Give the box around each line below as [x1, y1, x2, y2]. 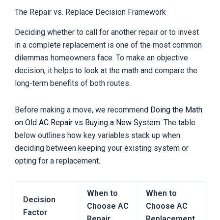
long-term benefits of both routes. [15, 79, 131, 88]
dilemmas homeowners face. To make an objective [15, 53, 188, 63]
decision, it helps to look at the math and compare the [15, 66, 197, 76]
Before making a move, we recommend [15, 105, 150, 115]
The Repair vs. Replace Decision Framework [15, 7, 166, 17]
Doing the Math [150, 105, 202, 115]
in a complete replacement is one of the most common [15, 40, 202, 50]
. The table [160, 118, 195, 128]
